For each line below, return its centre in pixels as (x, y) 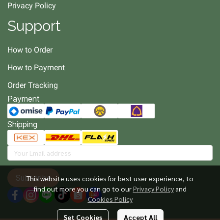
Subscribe (33, 178)
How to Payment (36, 68)
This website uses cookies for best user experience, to (110, 178)
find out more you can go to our (83, 189)
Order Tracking (33, 85)
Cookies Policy (110, 199)
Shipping (22, 124)
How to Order (30, 50)
